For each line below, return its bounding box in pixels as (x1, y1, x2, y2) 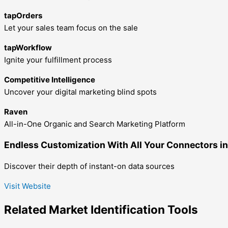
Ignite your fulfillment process (4, 54, 112, 65)
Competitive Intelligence (4, 74, 95, 84)
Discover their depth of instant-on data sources (4, 161, 175, 171)
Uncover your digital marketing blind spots (4, 87, 157, 97)
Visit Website (4, 181, 51, 191)
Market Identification (49, 202, 165, 216)
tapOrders (4, 10, 42, 20)
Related (4, 202, 49, 216)
